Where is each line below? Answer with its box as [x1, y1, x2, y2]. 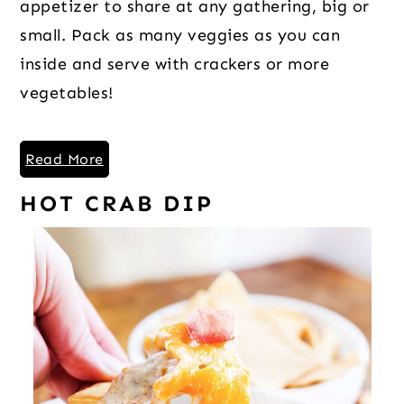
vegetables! [20, 82, 114, 103]
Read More [25, 150, 104, 168]
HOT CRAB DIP [20, 189, 215, 217]
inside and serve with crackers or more [20, 53, 330, 74]
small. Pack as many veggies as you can [20, 24, 341, 45]
